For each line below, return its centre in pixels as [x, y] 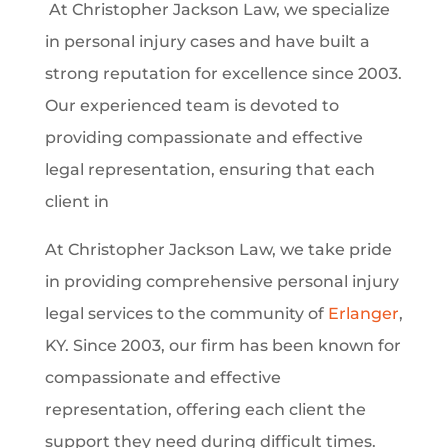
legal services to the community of [186, 314]
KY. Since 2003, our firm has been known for [222, 346]
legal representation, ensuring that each [209, 170]
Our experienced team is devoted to [191, 106]
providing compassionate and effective [203, 138]
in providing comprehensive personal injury [221, 282]
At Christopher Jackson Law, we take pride [218, 250]
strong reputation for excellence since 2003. [223, 74]
